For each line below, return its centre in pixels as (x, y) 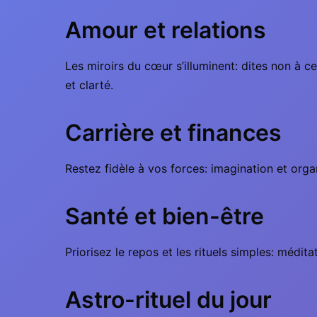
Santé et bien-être (165, 216)
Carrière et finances (173, 133)
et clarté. (89, 85)
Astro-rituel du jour (168, 300)
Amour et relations (166, 30)
